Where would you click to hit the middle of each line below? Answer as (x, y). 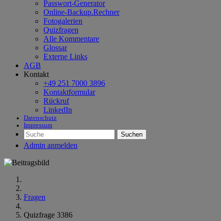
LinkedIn (58, 110)
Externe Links (65, 56)
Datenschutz (40, 118)
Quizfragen (61, 30)
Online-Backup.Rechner (81, 12)
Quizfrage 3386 (48, 215)
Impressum (38, 125)
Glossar (55, 48)
